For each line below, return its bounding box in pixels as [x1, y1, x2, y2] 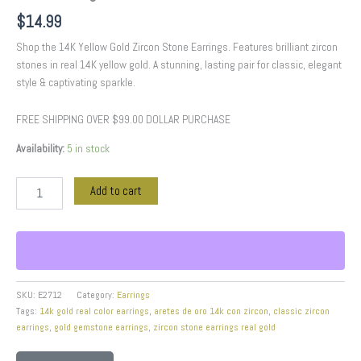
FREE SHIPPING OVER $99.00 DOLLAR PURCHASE [16, 113, 230, 127]
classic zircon [273, 304, 330, 317]
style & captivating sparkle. [16, 76, 135, 90]
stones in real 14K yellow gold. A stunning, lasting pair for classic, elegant [16, 58, 342, 73]
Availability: [16, 141, 64, 156]
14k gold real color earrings [39, 304, 149, 317]
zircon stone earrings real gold [153, 320, 276, 334]
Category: [77, 288, 117, 301]
